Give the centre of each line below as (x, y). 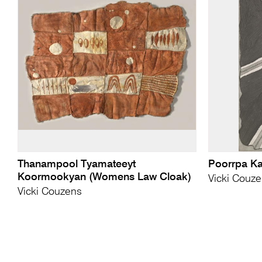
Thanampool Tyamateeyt (76, 164)
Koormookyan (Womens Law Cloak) (104, 177)
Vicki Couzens (49, 192)
